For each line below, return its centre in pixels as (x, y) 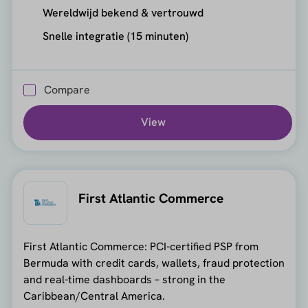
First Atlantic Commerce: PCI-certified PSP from (141, 246)
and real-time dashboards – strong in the (124, 279)
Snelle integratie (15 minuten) (115, 36)
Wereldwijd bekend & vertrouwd (123, 13)
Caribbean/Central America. (94, 296)
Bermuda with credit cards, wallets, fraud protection (154, 263)
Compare (67, 89)
